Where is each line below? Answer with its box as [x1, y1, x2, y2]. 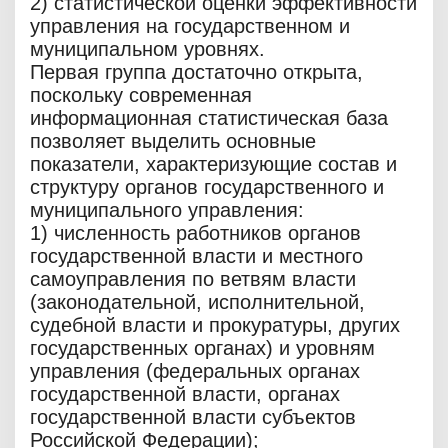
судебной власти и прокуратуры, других [30, 314, 400, 337]
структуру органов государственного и [30, 176, 384, 199]
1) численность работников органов [30, 222, 361, 245]
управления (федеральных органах [30, 360, 360, 383]
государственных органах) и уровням [30, 337, 375, 360]
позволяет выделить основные [30, 130, 316, 153]
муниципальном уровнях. [30, 38, 265, 61]
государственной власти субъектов [30, 406, 356, 429]
